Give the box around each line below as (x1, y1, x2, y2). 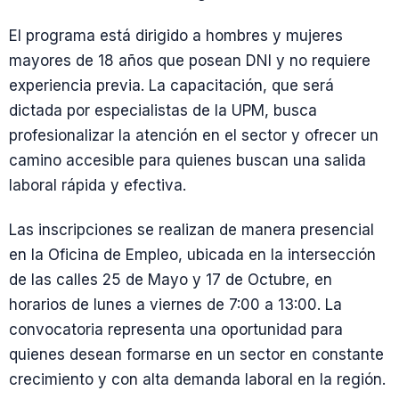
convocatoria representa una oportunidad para (9, 320, 343, 338)
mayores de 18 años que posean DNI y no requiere (9, 52, 370, 70)
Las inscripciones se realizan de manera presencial (9, 220, 374, 239)
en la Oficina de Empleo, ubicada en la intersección (9, 245, 376, 264)
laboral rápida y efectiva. (9, 176, 186, 195)
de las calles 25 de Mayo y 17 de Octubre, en (9, 270, 332, 289)
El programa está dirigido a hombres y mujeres (9, 27, 343, 45)
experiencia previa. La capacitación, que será (9, 77, 334, 95)
